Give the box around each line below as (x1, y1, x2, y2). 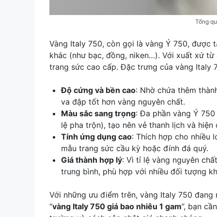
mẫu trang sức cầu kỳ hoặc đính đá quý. (61, 143, 208, 153)
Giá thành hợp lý (61, 155, 122, 165)
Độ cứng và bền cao (61, 85, 136, 95)
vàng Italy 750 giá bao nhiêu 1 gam (52, 201, 182, 211)
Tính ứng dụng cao (61, 131, 132, 141)
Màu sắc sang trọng (61, 108, 136, 118)
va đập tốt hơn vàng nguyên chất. (61, 96, 185, 107)
